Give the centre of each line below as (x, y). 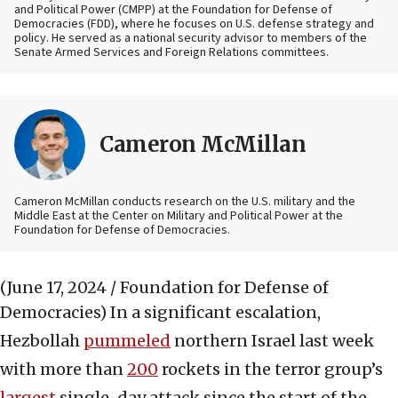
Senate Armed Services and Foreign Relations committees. (171, 53)
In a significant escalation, (215, 313)
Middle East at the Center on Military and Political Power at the (179, 216)
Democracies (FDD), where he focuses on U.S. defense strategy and (194, 24)
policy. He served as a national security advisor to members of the (191, 39)
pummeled (127, 341)
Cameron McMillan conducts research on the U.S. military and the (185, 202)
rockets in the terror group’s (271, 370)
